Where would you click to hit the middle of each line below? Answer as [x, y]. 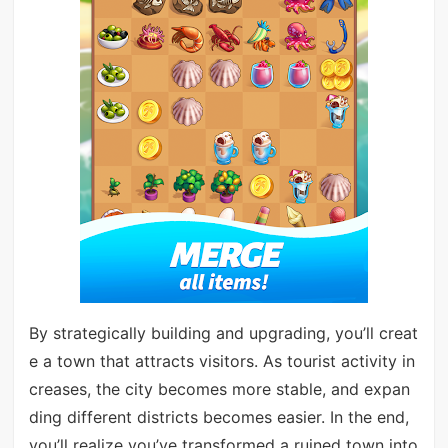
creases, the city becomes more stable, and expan [219, 389]
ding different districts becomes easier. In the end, [218, 417]
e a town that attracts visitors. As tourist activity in [221, 361]
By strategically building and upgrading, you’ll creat [223, 333]
